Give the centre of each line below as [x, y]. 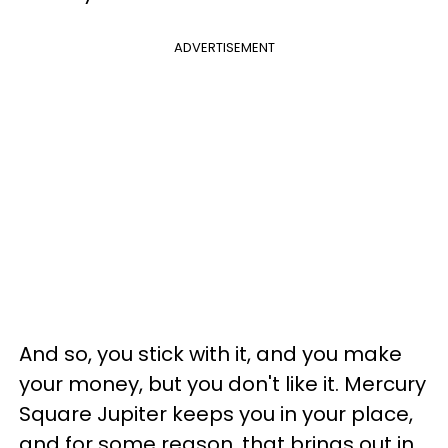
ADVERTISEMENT [224, 47]
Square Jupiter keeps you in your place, [216, 414]
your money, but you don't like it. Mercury [222, 384]
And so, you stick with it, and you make [210, 354]
